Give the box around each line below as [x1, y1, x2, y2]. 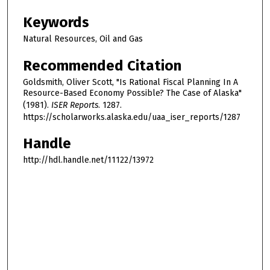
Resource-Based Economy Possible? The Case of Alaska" [23, 87, 242, 98]
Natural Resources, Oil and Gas [23, 34, 143, 45]
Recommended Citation [23, 57, 181, 74]
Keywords [23, 14, 89, 31]
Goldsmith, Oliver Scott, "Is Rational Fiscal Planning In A [23, 77, 238, 87]
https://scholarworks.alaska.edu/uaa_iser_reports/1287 [23, 111, 240, 122]
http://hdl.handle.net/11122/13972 [23, 155, 154, 166]
